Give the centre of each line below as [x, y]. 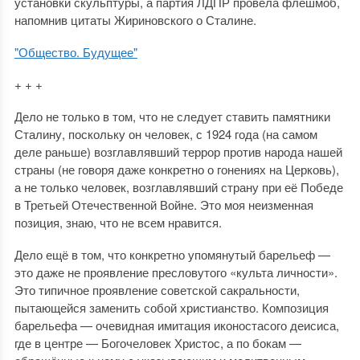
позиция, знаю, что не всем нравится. [118, 222]
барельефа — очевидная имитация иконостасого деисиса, [176, 325]
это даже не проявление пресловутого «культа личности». [176, 272]
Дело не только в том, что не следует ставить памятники [172, 116]
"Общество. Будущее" [76, 51]
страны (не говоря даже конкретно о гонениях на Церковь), [176, 169]
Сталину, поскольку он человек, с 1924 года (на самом [166, 133]
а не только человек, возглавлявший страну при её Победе [178, 186]
